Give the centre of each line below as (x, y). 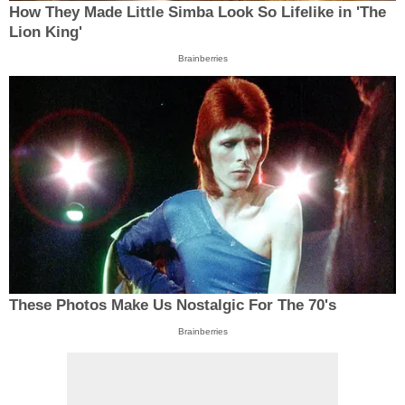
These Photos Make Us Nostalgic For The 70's (173, 306)
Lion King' (46, 32)
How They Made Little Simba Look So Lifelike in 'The (198, 12)
